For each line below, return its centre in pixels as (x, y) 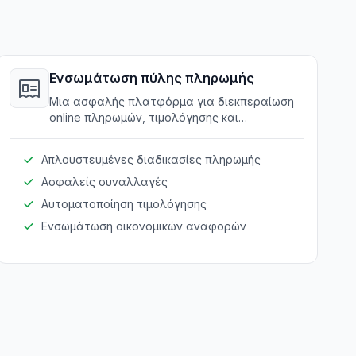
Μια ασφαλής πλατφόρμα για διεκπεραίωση (171, 101)
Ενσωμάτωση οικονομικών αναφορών (143, 226)
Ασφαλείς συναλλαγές (104, 182)
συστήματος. (84, 149)
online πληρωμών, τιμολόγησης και (143, 117)
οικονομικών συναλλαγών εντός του (149, 133)
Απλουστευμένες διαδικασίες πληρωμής (151, 159)
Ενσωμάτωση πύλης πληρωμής (151, 78)
